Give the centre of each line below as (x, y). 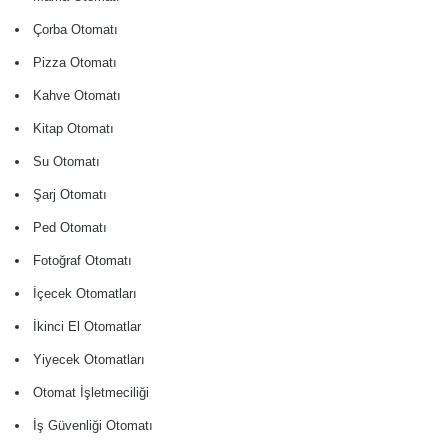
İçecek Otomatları (85, 294)
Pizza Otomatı (75, 63)
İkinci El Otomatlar (87, 327)
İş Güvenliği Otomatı (93, 426)
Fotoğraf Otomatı (82, 261)
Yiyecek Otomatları (89, 360)
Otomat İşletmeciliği (91, 393)
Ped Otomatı (70, 228)
